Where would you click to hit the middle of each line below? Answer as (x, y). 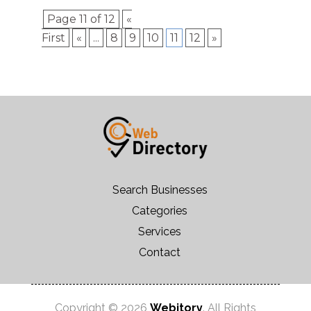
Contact (160, 252)
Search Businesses (160, 190)
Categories (160, 210)
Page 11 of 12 (81, 19)
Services (160, 231)
